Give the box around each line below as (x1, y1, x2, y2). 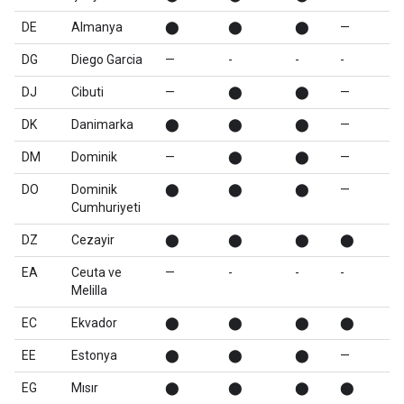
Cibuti (71, 85, 104, 99)
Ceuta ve (71, 265, 122, 280)
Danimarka (71, 117, 133, 132)
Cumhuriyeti (71, 200, 141, 215)
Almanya (71, 20, 123, 34)
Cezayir (71, 233, 115, 247)
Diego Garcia (71, 52, 142, 67)
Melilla (71, 283, 107, 298)
